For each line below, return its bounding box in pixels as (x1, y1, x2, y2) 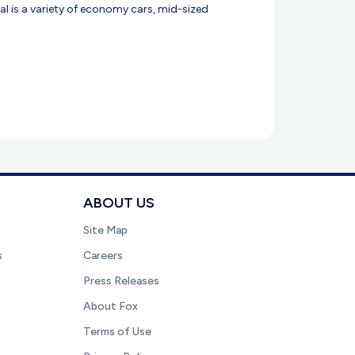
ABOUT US (82, 194, 155, 212)
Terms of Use (82, 325, 151, 338)
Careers (82, 249, 123, 262)
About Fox (82, 300, 138, 313)
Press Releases (82, 274, 159, 288)
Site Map (82, 223, 128, 237)
